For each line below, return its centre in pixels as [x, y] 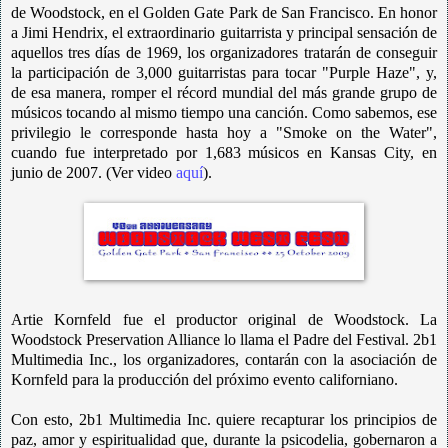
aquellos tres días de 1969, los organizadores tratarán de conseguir [224, 52]
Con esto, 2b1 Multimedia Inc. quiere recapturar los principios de [224, 419]
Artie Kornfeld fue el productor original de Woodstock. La [224, 319]
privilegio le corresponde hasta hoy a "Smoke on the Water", [224, 132]
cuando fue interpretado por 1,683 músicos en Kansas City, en [224, 152]
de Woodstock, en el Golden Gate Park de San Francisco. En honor [224, 12]
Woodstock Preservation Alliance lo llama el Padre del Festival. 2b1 [224, 339]
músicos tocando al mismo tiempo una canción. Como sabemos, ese [224, 112]
